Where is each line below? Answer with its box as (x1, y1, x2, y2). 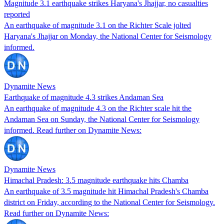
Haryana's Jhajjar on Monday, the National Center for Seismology (4, 31, 211, 40)
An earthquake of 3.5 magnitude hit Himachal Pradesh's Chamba (4, 186, 208, 195)
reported (4, 9, 30, 18)
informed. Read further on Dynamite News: (4, 125, 141, 134)
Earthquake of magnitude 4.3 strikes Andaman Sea (4, 92, 163, 101)
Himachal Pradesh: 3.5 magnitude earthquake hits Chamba (4, 175, 188, 184)
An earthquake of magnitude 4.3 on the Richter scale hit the (4, 103, 191, 112)
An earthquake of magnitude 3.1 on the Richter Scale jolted (4, 20, 191, 29)
